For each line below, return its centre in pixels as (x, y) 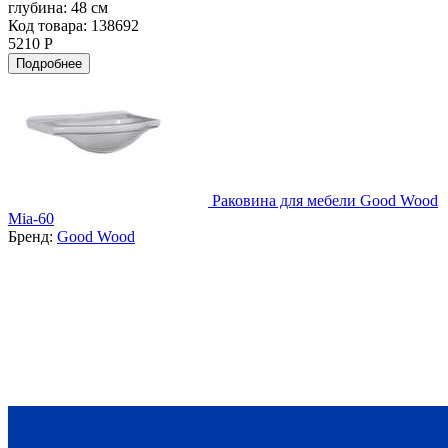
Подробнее (49, 63)
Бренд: (32, 236)
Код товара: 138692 (73, 25)
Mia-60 (31, 218)
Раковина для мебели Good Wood (325, 200)
